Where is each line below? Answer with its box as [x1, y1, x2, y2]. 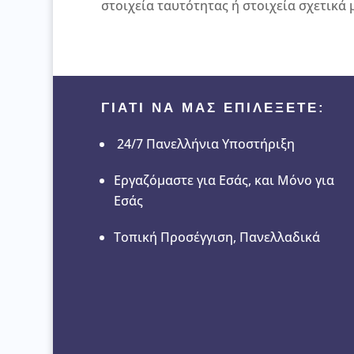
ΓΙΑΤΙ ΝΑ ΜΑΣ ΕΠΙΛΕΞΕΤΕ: [100, 100, 326, 115]
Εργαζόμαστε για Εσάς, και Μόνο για [113, 171, 334, 189]
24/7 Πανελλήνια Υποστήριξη [116, 134, 295, 153]
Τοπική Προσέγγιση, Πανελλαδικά [113, 228, 320, 246]
